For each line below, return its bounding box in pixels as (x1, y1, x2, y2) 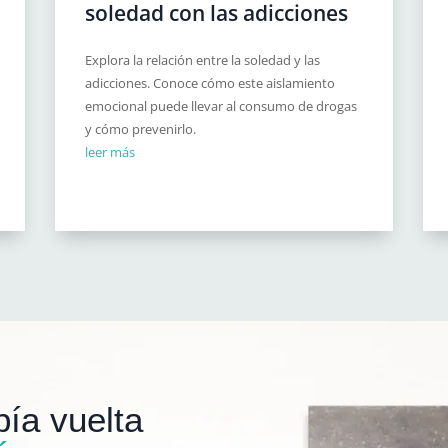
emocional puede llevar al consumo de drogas (84, 97, 357, 116)
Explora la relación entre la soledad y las (84, 51, 320, 70)
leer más (84, 143, 135, 162)
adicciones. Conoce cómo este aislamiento (84, 74, 335, 93)
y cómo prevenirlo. (84, 120, 196, 139)
